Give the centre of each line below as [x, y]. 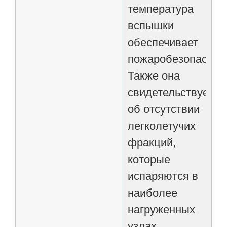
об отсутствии [164, 109]
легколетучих [162, 126]
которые [149, 159]
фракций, [152, 142]
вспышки [151, 25]
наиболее [153, 193]
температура [161, 9]
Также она [154, 75]
